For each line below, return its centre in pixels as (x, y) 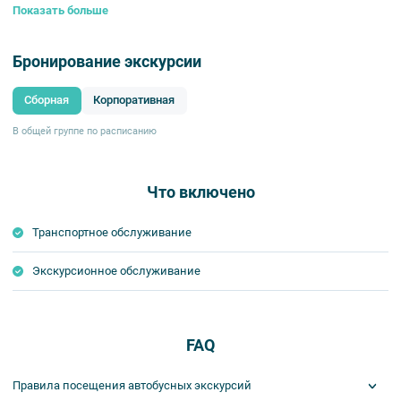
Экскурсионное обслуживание (117, 271)
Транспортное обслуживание (112, 233)
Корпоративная (134, 100)
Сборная (47, 100)
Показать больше (60, 11)
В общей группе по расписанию (85, 132)
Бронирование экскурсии (107, 61)
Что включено (200, 192)
